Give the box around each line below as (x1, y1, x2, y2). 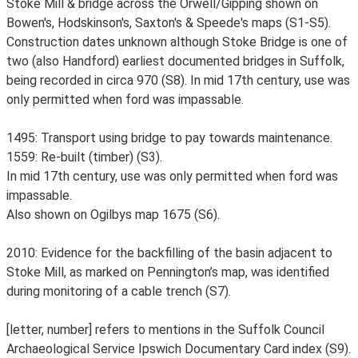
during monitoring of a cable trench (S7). (6, 284, 231, 299)
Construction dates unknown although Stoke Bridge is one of (6, 34, 348, 50)
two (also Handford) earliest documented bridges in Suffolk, (6, 54, 344, 69)
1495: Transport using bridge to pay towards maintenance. (6, 130, 332, 145)
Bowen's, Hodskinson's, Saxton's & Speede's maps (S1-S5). (6, 15, 331, 30)
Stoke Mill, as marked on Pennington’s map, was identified (6, 265, 329, 280)
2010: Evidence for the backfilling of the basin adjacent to (6, 245, 332, 261)
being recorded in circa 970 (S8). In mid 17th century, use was (6, 73, 350, 88)
